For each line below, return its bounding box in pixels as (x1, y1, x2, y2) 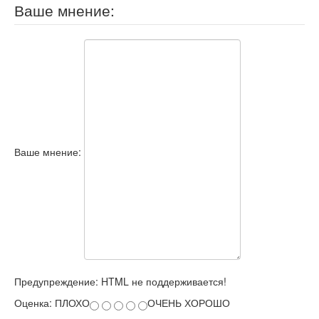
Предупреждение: (14, 274, 98, 288)
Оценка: (14, 296, 55, 310)
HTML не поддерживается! (98, 274, 226, 288)
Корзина (40, 19, 85, 33)
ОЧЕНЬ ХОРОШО (147, 296, 230, 310)
